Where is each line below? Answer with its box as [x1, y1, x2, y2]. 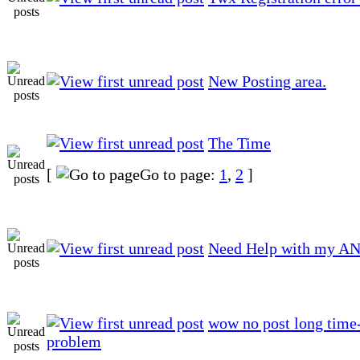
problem [47, 332, 101, 350]
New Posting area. [208, 72, 326, 90]
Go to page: [140, 165, 219, 183]
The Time [208, 133, 271, 152]
